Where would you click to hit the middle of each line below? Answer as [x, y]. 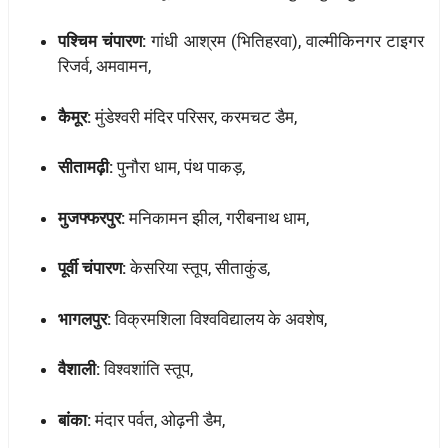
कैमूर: [74, 116]
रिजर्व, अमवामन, [104, 66]
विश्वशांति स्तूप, [146, 369]
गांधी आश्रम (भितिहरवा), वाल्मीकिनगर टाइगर [285, 41]
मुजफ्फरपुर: [91, 217]
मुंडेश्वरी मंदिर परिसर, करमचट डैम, [194, 116]
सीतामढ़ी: [85, 167]
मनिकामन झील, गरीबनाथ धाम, [217, 217]
